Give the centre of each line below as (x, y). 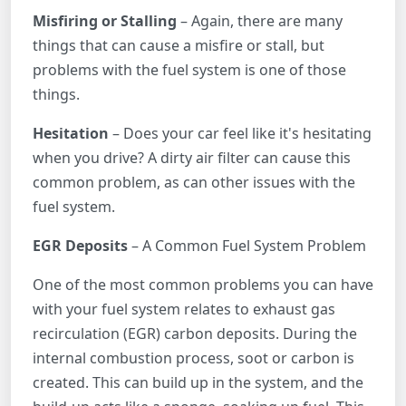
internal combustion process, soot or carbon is (193, 358)
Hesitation (72, 133)
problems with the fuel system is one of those (189, 69)
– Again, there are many (260, 20)
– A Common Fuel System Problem (247, 245)
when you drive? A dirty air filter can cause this (192, 157)
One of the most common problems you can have (203, 284)
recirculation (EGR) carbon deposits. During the (195, 333)
